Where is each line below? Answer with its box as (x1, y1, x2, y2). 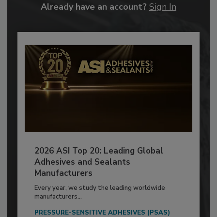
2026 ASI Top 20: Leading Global (34, 145, 163, 157)
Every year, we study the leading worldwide (34, 184, 165, 193)
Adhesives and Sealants (34, 156, 130, 168)
